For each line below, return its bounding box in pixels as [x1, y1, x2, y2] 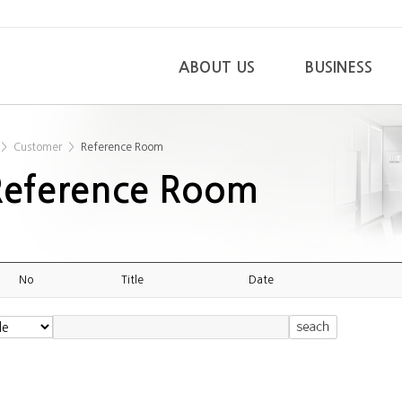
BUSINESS [304, 60, 372, 75]
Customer [13, 142, 62, 153]
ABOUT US [179, 60, 255, 75]
